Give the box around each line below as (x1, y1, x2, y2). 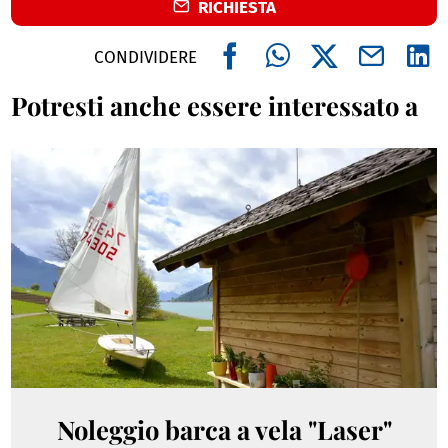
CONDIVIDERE (93, 46, 197, 68)
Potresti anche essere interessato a (11, 88, 419, 123)
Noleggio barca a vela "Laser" (56, 411, 392, 446)
